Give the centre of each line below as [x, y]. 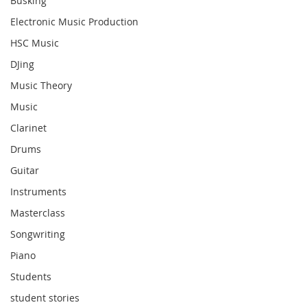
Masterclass [38, 213]
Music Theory [41, 85]
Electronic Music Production [74, 22]
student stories [45, 298]
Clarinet [28, 128]
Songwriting [38, 234]
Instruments [38, 192]
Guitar [25, 170]
